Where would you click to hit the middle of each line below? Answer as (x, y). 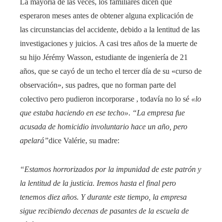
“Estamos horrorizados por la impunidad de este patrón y (111, 169)
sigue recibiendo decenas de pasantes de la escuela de (104, 211)
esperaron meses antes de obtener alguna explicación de (107, 16)
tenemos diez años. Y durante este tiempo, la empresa (103, 197)
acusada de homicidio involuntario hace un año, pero (104, 127)
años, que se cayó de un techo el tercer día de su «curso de (111, 71)
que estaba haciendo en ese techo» (74, 113)
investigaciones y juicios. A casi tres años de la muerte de (109, 44)
